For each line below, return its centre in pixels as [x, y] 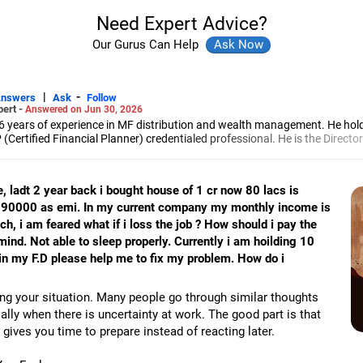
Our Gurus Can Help [147, 45]
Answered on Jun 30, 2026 [84, 109]
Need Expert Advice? [181, 23]
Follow [102, 97]
